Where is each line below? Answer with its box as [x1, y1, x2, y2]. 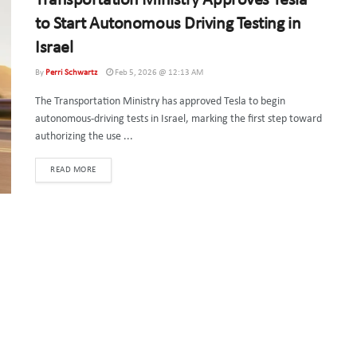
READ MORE [50, 166, 96, 175]
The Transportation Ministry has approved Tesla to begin [35, 96, 285, 108]
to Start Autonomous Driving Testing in [35, 15, 301, 33]
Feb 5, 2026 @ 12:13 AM [113, 69, 203, 77]
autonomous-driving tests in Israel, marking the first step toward [35, 113, 322, 125]
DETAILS [95, 165, 127, 174]
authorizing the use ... [35, 131, 133, 143]
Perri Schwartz [45, 69, 97, 77]
